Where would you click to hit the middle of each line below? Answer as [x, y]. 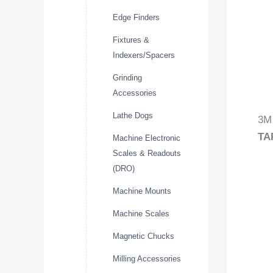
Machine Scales [141, 213]
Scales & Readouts [147, 153]
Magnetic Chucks [144, 236]
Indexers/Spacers [144, 55]
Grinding [127, 77]
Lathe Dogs [133, 115]
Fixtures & [131, 40]
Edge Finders [136, 17]
